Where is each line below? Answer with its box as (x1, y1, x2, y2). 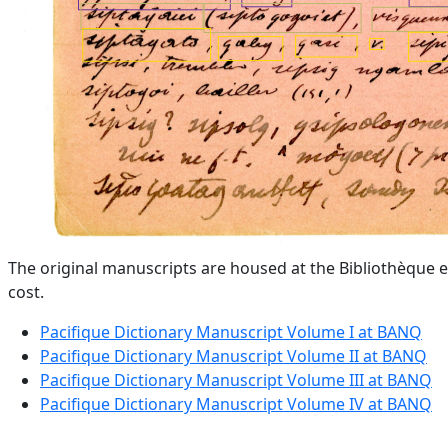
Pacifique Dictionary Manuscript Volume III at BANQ (40, 369, 432, 392)
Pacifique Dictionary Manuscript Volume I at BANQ (40, 321, 422, 344)
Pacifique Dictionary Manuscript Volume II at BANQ (40, 345, 427, 368)
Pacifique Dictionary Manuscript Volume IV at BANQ (40, 393, 432, 416)
